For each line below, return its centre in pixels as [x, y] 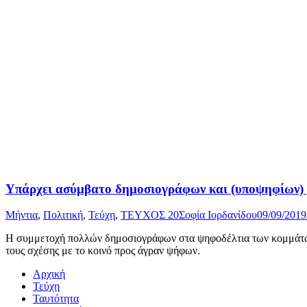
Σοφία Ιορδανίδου [218, 215]
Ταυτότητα [56, 299]
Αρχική [49, 274]
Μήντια [22, 215]
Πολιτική [63, 215]
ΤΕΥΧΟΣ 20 [150, 215]
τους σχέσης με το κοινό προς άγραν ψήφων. [103, 251]
